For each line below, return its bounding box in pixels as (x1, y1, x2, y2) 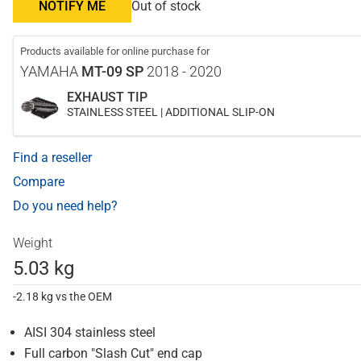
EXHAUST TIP (67, 89, 147, 105)
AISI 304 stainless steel (24, 325, 156, 340)
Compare (13, 174, 64, 189)
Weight (13, 235, 52, 251)
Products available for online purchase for (20, 45, 210, 57)
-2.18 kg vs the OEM (13, 290, 112, 303)
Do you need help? (13, 198, 118, 214)
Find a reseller (13, 150, 92, 165)
